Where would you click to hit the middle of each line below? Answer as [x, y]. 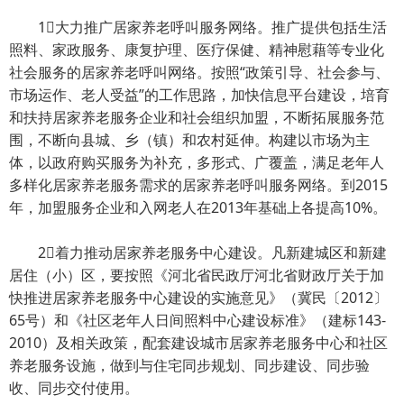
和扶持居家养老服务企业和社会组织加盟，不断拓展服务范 [197, 117]
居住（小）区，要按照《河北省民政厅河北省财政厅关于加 [197, 275]
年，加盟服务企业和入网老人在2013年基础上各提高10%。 [198, 207]
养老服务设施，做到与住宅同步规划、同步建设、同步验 [189, 365]
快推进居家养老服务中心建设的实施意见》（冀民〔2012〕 [198, 298]
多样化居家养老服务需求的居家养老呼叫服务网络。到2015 [198, 185]
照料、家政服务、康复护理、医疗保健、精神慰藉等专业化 [197, 50]
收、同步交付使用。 [74, 388]
